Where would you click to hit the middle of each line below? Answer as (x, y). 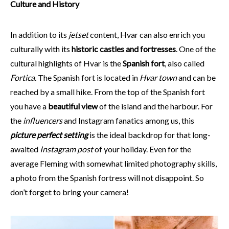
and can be (196, 77)
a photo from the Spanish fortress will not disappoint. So (107, 177)
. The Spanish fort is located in (87, 77)
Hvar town (158, 77)
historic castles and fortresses (124, 49)
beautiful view (73, 106)
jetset (78, 34)
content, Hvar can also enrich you (147, 34)
